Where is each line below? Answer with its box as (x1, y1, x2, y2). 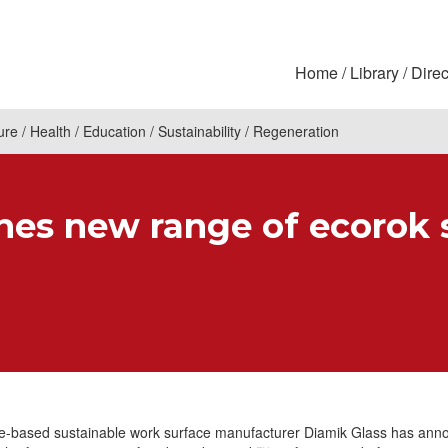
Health (30, 121, 71, 142)
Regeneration (253, 121, 339, 142)
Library (350, 61, 399, 84)
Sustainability (158, 121, 241, 142)
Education (83, 121, 146, 142)
